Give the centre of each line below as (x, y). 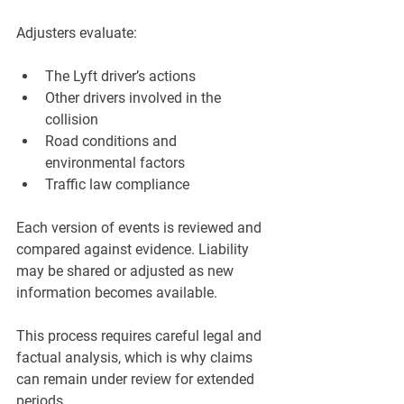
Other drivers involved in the (135, 98)
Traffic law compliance (117, 185)
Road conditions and (113, 142)
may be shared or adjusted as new (127, 271)
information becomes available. (117, 293)
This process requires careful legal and (141, 336)
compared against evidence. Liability (134, 250)
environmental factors (115, 163)
